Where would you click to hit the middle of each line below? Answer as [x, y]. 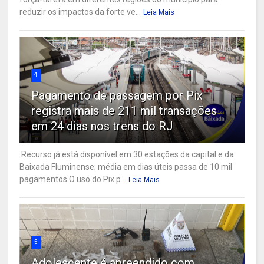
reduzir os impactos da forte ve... [80, 12]
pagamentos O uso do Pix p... [73, 179]
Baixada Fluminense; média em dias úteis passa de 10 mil [126, 167]
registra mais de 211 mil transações [124, 111]
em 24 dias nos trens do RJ [103, 126]
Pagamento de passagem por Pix [117, 96]
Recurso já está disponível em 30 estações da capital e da [127, 155]
